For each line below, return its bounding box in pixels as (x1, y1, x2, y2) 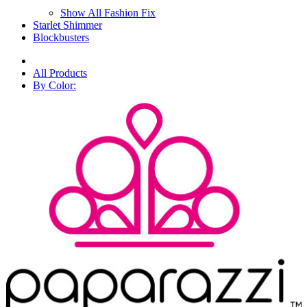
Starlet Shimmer (33, 19, 102, 31)
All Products (33, 67, 87, 79)
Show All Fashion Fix (60, 7, 156, 19)
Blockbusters (33, 32, 89, 43)
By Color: (33, 79, 76, 91)
